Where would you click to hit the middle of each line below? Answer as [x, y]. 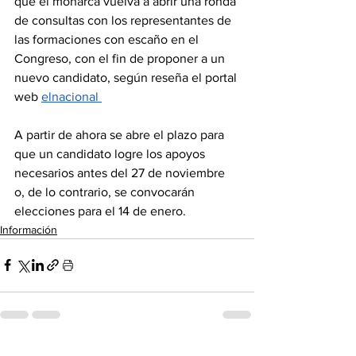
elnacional [72, 96]
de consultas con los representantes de [124, 20]
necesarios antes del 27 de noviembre [121, 172]
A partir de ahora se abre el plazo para [121, 134]
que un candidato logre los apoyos [111, 153]
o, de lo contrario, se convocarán [106, 192]
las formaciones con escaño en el [108, 39]
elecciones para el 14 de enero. [100, 211]
